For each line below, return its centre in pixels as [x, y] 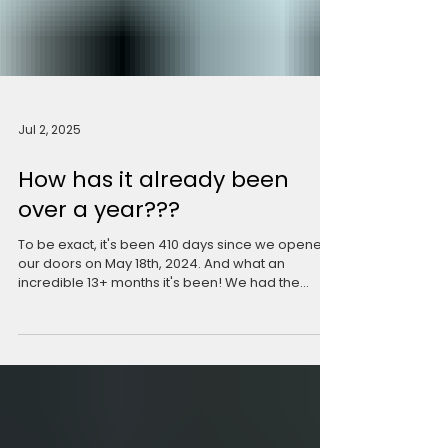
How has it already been [153, 242]
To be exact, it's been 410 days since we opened [174, 307]
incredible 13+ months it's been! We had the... [163, 345]
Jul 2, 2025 [49, 192]
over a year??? [99, 272]
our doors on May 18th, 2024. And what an [151, 326]
